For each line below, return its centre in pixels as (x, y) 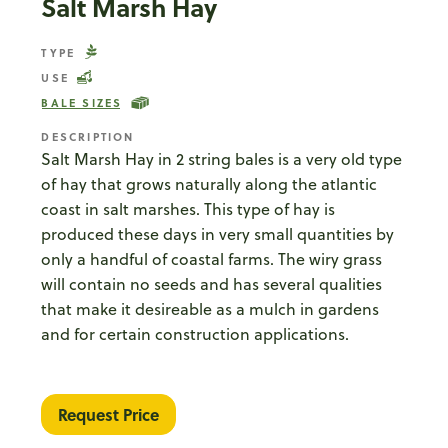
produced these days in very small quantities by (218, 234)
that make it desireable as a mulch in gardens (210, 309)
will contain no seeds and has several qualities (212, 284)
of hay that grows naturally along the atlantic (209, 184)
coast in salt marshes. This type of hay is (188, 209)
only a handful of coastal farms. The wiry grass (212, 259)
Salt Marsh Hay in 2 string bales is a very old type (222, 159)
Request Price (109, 414)
